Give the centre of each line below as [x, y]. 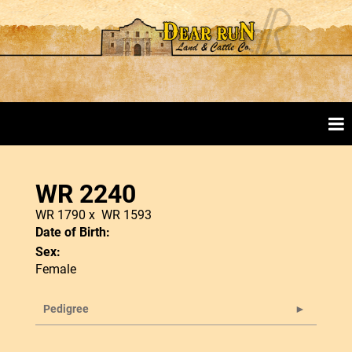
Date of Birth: [73, 231]
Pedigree [66, 308]
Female [56, 268]
